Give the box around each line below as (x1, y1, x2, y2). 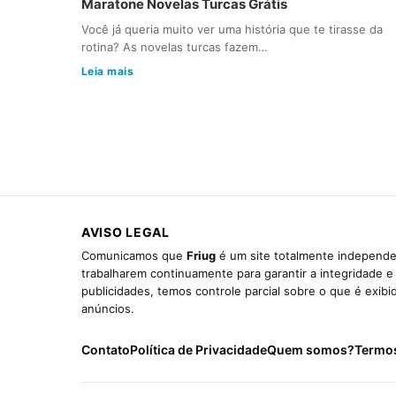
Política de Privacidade (130, 341, 267, 357)
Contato (81, 341, 130, 357)
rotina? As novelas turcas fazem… (81, 40, 268, 55)
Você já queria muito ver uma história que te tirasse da (81, 22, 383, 37)
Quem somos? (267, 341, 354, 357)
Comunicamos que (81, 247, 187, 263)
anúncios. (81, 301, 134, 316)
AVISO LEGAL (81, 224, 170, 240)
